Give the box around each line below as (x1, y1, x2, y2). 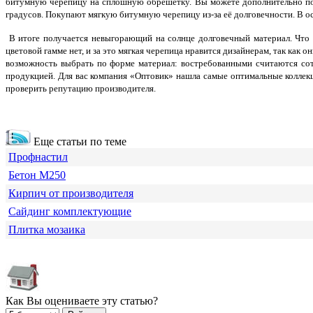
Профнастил (8, 151, 68, 163)
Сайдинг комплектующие (8, 205, 131, 218)
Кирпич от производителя (8, 187, 133, 200)
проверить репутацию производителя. (6, 83, 156, 94)
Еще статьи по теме (31, 136, 126, 148)
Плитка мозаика (8, 224, 85, 236)
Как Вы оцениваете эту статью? (6, 295, 158, 307)
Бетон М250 (8, 169, 66, 182)
